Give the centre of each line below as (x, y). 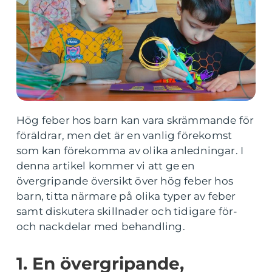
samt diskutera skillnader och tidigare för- (127, 211)
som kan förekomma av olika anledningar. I (130, 151)
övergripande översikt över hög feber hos (125, 181)
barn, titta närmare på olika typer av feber (126, 196)
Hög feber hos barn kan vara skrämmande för (135, 120)
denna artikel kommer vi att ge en (106, 166)
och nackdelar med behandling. (101, 226)
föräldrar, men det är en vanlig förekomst (124, 135)
